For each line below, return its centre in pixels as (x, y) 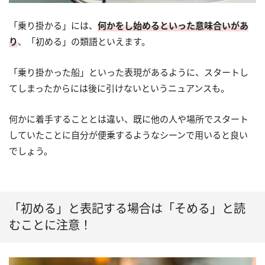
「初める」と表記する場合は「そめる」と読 (127, 209)
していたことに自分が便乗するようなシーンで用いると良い (128, 135)
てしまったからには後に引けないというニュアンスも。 (119, 88)
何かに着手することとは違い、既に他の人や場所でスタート (129, 119)
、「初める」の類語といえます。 (84, 42)
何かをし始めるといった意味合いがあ (173, 26)
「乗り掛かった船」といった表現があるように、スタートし (129, 72)
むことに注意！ (50, 225)
